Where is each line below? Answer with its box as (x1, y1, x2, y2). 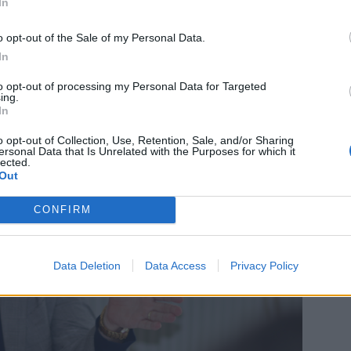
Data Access (144, 259, 206, 272)
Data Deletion (52, 259, 121, 272)
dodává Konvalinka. (117, 5, 220, 20)
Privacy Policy (230, 259, 299, 272)
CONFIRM (33, 204, 92, 215)
